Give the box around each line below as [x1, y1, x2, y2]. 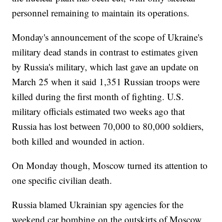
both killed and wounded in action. [12, 135, 145, 148]
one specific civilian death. [12, 174, 112, 187]
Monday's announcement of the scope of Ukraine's [12, 31, 203, 44]
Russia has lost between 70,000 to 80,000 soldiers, [12, 120, 204, 133]
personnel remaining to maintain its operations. [12, 6, 190, 19]
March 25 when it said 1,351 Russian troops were [12, 75, 200, 88]
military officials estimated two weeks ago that [12, 105, 185, 118]
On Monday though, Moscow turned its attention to [12, 159, 208, 172]
